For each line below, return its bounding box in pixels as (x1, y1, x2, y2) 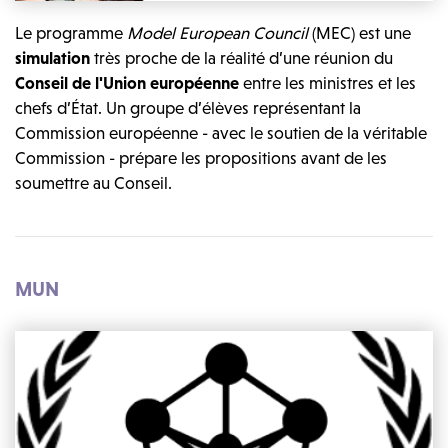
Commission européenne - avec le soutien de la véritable (15, 122, 427, 143)
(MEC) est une (308, 22, 411, 43)
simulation (15, 47, 90, 68)
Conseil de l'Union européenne (15, 72, 239, 93)
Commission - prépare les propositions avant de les (15, 147, 387, 168)
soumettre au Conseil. (15, 172, 180, 193)
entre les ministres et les (239, 72, 416, 93)
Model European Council (127, 22, 308, 43)
